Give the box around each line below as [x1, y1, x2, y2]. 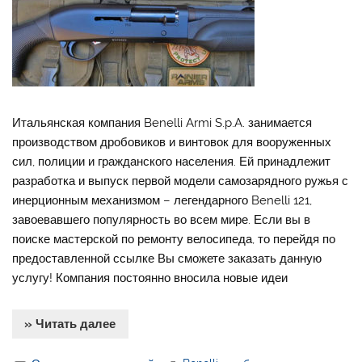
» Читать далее [24, 317, 116, 332]
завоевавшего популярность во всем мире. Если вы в [12, 213, 311, 228]
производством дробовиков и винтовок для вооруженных [12, 135, 332, 150]
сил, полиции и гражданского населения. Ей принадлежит [12, 154, 331, 170]
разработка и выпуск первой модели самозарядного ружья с [12, 174, 349, 189]
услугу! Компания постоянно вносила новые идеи [12, 271, 288, 286]
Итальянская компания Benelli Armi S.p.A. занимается [12, 116, 313, 131]
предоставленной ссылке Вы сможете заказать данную [12, 251, 322, 267]
